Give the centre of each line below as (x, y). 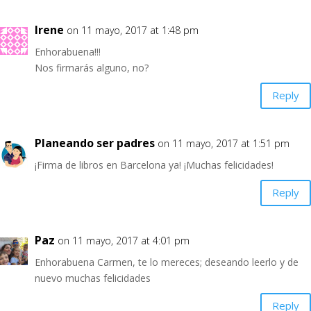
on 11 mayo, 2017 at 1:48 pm (133, 30)
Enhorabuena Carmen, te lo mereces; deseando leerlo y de (167, 262)
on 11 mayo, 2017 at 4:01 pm (124, 240)
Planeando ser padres (95, 143)
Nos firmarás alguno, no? (92, 67)
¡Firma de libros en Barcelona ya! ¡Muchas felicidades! (154, 165)
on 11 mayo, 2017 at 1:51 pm (224, 143)
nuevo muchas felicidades (93, 278)
